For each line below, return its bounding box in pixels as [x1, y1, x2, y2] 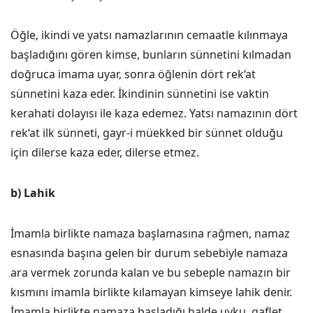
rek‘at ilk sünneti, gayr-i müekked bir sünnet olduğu [10, 125, 283, 140]
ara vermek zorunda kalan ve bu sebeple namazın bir [10, 265, 291, 280]
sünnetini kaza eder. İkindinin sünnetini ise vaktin [10, 86, 269, 101]
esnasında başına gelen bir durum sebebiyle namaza [10, 245, 288, 261]
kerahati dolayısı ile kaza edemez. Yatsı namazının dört [10, 105, 298, 121]
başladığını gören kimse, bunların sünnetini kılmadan [10, 47, 291, 62]
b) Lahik [10, 185, 55, 201]
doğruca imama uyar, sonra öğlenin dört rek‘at [10, 66, 256, 82]
